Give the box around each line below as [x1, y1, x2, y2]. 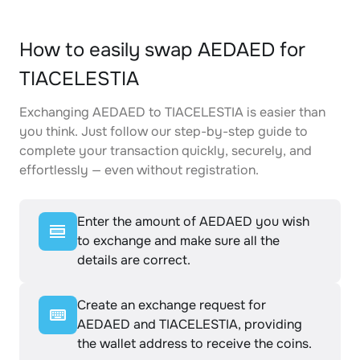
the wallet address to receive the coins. [77, 335, 312, 352]
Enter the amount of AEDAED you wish [77, 213, 309, 230]
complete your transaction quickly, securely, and [19, 142, 312, 159]
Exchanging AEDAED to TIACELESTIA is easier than [19, 104, 325, 121]
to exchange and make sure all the [77, 232, 280, 249]
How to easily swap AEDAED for [19, 38, 305, 62]
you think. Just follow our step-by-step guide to [19, 123, 308, 140]
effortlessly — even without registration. [19, 162, 259, 178]
